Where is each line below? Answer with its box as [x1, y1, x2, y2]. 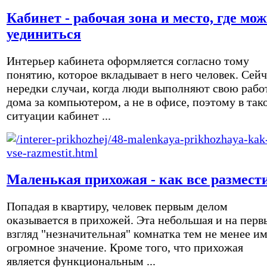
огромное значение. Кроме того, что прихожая [7, 240, 243, 254]
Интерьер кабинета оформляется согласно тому [7, 54, 249, 67]
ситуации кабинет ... [7, 108, 111, 122]
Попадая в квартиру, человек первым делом [7, 199, 228, 213]
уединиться [7, 26, 81, 42]
